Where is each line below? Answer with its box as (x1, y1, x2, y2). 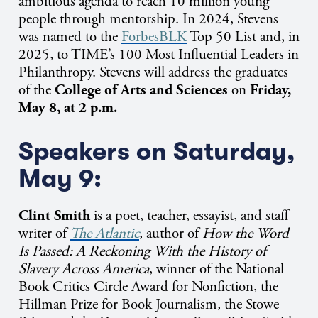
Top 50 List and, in (187, 28, 300, 47)
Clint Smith (18, 207, 90, 225)
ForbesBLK (121, 28, 187, 47)
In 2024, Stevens (179, 10, 278, 29)
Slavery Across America (18, 260, 149, 278)
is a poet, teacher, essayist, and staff (90, 207, 289, 225)
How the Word (202, 224, 289, 243)
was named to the (18, 28, 121, 47)
